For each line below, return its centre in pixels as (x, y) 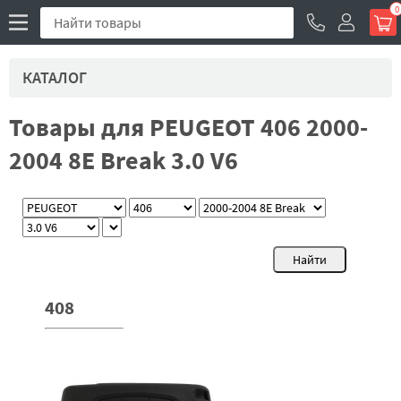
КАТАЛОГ (55, 77)
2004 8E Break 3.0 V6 (124, 160)
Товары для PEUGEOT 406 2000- (188, 127)
